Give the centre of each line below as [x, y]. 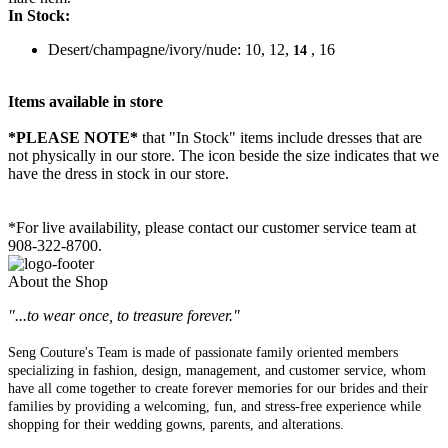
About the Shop [58, 282]
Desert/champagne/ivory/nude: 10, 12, [170, 50]
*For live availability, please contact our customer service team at [212, 228]
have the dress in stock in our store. [118, 174]
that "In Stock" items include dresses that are [280, 138]
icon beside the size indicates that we [323, 156]
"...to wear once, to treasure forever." [124, 316]
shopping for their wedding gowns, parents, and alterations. [176, 425]
